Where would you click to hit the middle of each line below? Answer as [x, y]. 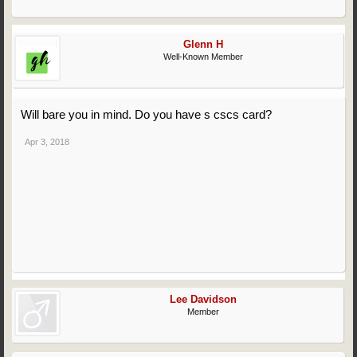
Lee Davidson [203, 299]
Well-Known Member [203, 57]
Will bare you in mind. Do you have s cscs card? [146, 114]
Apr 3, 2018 [47, 142]
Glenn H [203, 44]
